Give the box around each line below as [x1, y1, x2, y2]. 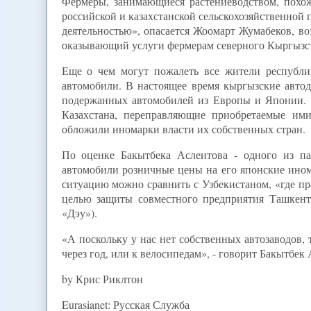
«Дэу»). [61, 205, 97, 221]
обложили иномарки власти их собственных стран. [61, 121, 305, 137]
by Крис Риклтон [61, 271, 143, 287]
